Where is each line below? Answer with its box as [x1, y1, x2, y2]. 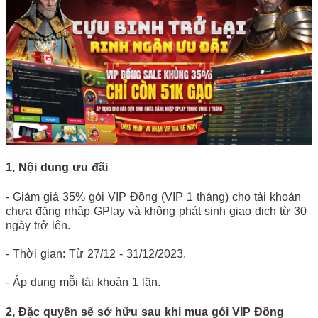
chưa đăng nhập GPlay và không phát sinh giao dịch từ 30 [6, 204, 307, 217]
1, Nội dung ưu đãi [6, 160, 108, 173]
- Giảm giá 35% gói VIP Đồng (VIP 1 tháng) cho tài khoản [6, 190, 301, 203]
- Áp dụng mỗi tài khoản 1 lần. [6, 275, 160, 288]
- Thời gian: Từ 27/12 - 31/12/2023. [6, 247, 186, 260]
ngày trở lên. [6, 219, 70, 231]
